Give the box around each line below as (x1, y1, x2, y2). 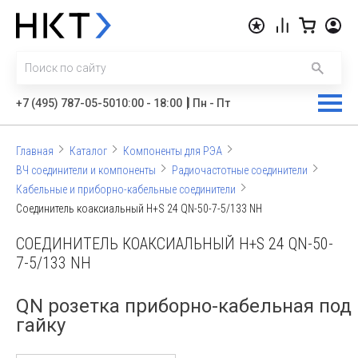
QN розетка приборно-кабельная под (16, 295, 352, 317)
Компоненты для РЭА (123, 145, 222, 157)
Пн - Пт (193, 97, 230, 109)
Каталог (70, 145, 107, 157)
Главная (16, 145, 54, 157)
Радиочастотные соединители (172, 164, 308, 177)
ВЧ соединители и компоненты (16, 164, 156, 177)
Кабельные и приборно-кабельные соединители (16, 183, 236, 196)
